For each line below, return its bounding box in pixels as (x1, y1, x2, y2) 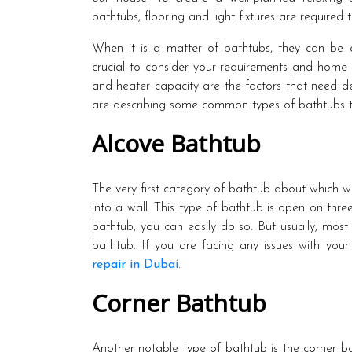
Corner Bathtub (92, 286, 266, 319)
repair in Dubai (92, 258, 178, 271)
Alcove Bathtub (92, 126, 261, 159)
